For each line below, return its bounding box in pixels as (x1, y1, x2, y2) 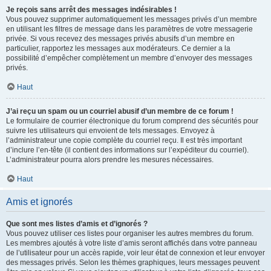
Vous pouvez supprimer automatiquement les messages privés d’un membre (6, 15, 257, 24)
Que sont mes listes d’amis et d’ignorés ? (6, 220, 148, 228)
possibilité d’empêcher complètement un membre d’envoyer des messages (6, 54, 252, 62)
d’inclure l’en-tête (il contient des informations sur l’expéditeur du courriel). (6, 146, 249, 154)
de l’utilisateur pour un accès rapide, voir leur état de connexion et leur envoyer (6, 249, 265, 257)
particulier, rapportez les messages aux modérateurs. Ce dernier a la (6, 44, 230, 53)
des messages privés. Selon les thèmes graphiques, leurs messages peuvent (6, 258, 260, 267)
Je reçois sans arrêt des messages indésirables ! (6, 5, 177, 14)
